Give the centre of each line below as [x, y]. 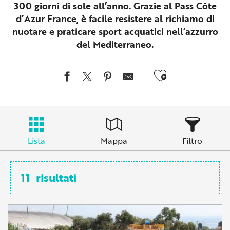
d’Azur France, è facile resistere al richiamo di [115, 18]
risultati [56, 177]
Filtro [193, 141]
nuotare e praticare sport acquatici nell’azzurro [115, 31]
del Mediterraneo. [115, 44]
